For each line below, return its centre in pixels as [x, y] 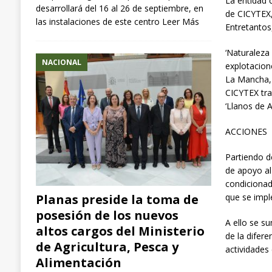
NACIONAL [61, 62]
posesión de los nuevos [107, 215]
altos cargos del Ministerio [120, 231]
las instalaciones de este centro [99, 21]
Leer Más [180, 21]
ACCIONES [246, 132]
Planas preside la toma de [117, 199]
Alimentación [78, 262]
